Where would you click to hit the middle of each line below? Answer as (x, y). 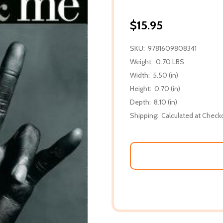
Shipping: (144, 115)
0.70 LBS (170, 61)
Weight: (141, 61)
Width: (140, 75)
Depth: (140, 102)
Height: (141, 88)
